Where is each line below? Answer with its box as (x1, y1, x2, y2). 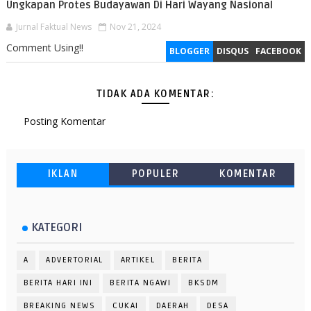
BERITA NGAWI (110, 278, 171, 289)
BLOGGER (169, 45, 210, 58)
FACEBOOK (255, 45, 302, 58)
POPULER (131, 168, 180, 180)
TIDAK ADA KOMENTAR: (96, 88, 215, 101)
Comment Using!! (6, 41, 83, 55)
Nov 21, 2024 (109, 21, 161, 33)
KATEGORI (31, 221, 82, 235)
